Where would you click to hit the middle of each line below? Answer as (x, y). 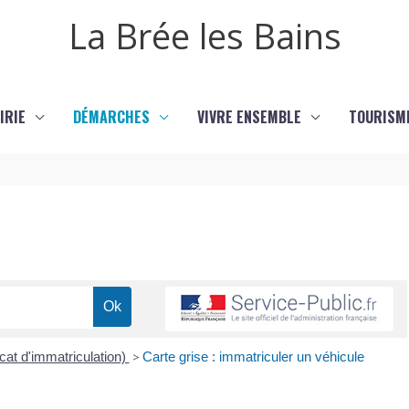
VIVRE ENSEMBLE (249, 117)
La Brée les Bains (204, 36)
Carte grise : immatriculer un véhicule (253, 357)
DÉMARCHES (111, 117)
